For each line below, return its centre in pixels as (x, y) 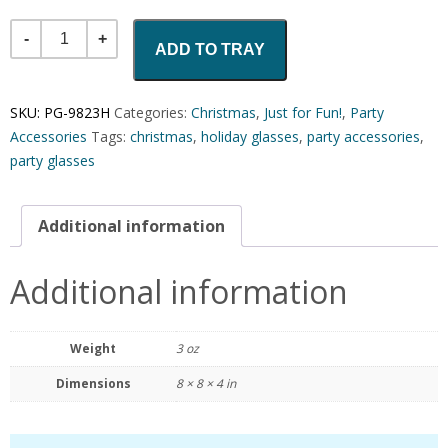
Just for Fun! (303, 112)
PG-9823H (77, 112)
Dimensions (93, 383)
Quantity (43, 31)
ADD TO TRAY (210, 49)
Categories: (152, 112)
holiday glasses (250, 136)
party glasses (52, 160)
